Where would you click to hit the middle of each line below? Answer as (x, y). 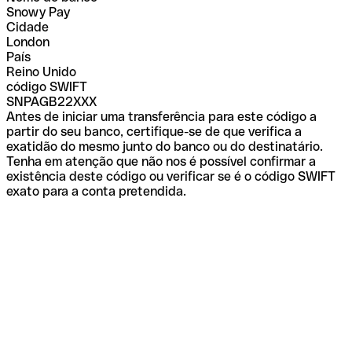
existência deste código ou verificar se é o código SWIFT (171, 176)
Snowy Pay (38, 12)
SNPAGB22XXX (51, 101)
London (28, 42)
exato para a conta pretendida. (96, 191)
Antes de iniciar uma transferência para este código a (161, 116)
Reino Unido (41, 71)
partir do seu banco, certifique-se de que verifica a (154, 131)
